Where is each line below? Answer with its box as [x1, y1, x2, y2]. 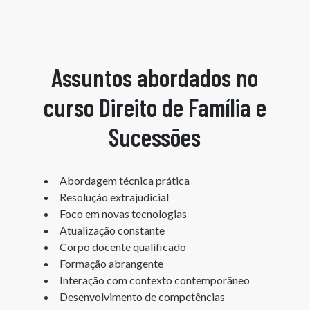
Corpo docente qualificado [60, 239, 187, 253]
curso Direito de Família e [43, 91, 266, 122]
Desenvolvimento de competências [60, 289, 226, 303]
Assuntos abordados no [51, 62, 259, 92]
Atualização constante [60, 223, 165, 237]
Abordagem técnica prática [60, 173, 190, 187]
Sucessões [109, 121, 201, 152]
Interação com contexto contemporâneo [60, 273, 250, 286]
